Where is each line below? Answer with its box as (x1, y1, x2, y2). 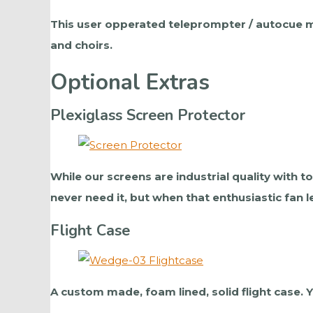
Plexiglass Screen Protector (50, 104, 245, 126)
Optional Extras (50, 68, 210, 98)
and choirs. (50, 38, 112, 52)
